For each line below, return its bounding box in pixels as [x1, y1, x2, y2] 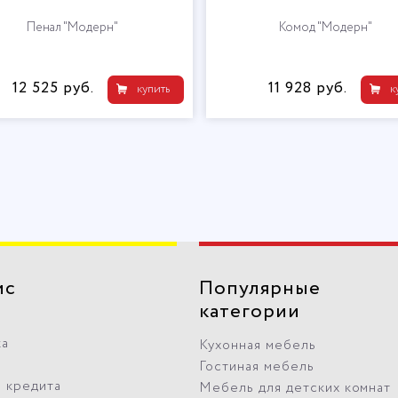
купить [136, 80, 170, 98]
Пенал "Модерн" [27, 18, 118, 36]
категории [199, 297, 300, 326]
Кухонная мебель [199, 335, 316, 355]
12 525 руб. [12, 76, 94, 99]
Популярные [199, 274, 321, 303]
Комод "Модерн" [279, 18, 372, 36]
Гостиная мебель [199, 356, 314, 377]
